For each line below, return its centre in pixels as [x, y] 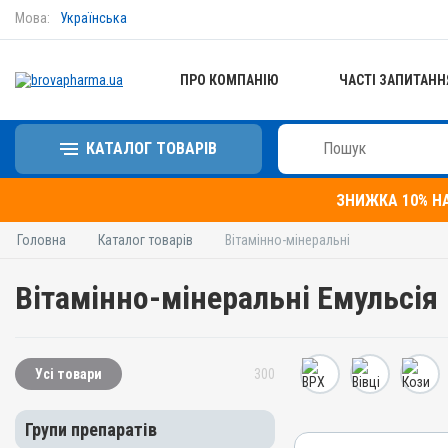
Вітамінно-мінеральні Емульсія [226, 298]
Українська [93, 18]
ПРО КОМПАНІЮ [229, 80]
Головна [41, 240]
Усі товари [68, 374]
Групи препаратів [91, 429]
